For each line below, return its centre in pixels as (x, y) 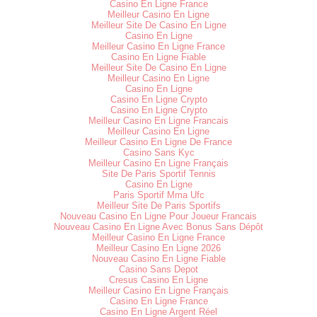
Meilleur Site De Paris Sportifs (158, 205)
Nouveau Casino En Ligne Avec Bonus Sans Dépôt (158, 226)
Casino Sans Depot (158, 269)
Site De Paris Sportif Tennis (158, 173)
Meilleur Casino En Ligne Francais (158, 120)
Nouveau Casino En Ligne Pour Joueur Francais (158, 216)
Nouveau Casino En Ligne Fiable (158, 258)
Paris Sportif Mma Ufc (158, 195)
